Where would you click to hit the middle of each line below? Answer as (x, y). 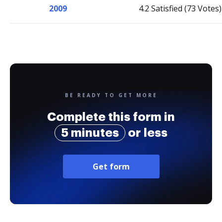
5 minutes (90, 133)
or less (146, 133)
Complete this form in (111, 117)
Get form (111, 166)
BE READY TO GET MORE (111, 95)
